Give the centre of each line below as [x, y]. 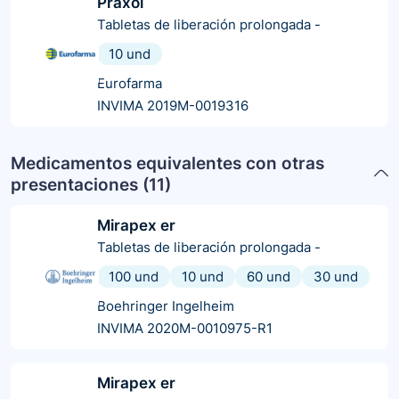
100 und [134, 276]
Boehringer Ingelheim [166, 305]
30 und [336, 276]
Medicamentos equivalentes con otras [167, 163]
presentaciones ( [80, 184]
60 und [269, 276]
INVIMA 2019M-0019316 [173, 105]
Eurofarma [130, 83]
